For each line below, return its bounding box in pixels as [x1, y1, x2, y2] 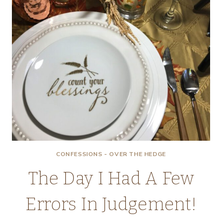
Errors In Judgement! [25, 194, 197, 215]
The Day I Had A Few [28, 168, 194, 189]
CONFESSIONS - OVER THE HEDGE [56, 150, 166, 158]
